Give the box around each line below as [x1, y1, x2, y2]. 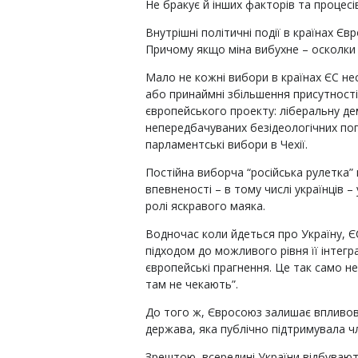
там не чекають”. [145, 276, 238, 292]
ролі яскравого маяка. [145, 198, 265, 213]
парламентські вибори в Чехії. [145, 137, 308, 152]
